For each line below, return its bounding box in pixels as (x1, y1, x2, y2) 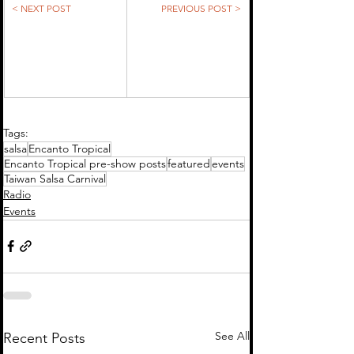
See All (215, 328, 250, 343)
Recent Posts (3, 329, 85, 347)
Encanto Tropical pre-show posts (4, 156, 166, 171)
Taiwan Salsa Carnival (4, 171, 106, 186)
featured (168, 156, 210, 171)
